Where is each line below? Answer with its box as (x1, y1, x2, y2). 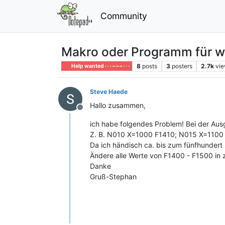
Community (100, 10, 147, 21)
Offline (79, 107, 104, 118)
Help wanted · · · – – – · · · (70, 62, 130, 69)
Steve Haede (90, 87, 128, 95)
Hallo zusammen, (90, 100, 146, 109)
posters (171, 62, 192, 70)
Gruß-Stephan (90, 172, 137, 181)
